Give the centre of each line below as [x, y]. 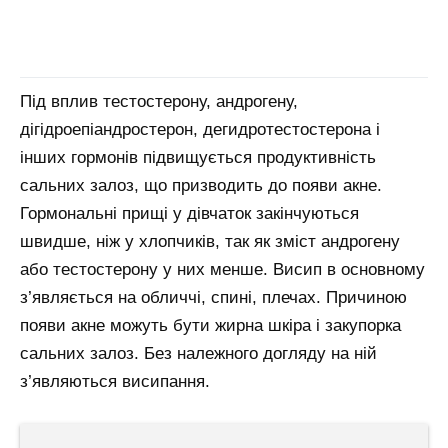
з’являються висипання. [115, 381]
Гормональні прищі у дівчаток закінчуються [189, 213]
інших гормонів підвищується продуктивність [198, 157]
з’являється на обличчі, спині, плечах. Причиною [213, 297]
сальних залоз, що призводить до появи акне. [201, 185]
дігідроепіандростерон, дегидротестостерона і [200, 129]
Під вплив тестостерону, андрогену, [159, 101]
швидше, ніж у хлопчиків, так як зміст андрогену [210, 241]
